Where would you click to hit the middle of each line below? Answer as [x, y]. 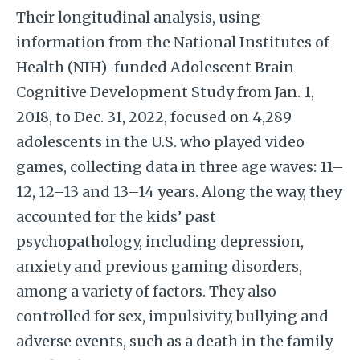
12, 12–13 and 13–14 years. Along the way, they [178, 192]
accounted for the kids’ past [116, 217]
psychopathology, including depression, [160, 242]
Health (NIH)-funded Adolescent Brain [155, 67]
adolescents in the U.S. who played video [160, 142]
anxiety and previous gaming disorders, [159, 267]
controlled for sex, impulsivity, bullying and [172, 317]
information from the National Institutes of [172, 43]
